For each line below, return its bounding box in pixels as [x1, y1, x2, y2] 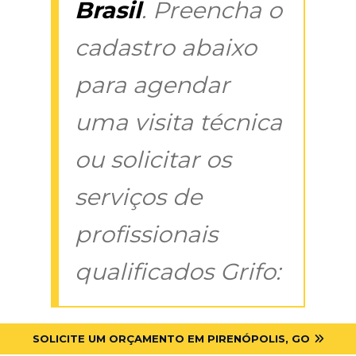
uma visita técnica [75, 107, 282, 136]
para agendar [75, 70, 230, 99]
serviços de [75, 182, 202, 211]
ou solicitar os [75, 145, 231, 173]
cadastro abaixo [75, 33, 257, 61]
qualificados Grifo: [75, 257, 281, 285]
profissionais [75, 219, 218, 248]
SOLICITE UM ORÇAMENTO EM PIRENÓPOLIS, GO [32, 331, 310, 345]
